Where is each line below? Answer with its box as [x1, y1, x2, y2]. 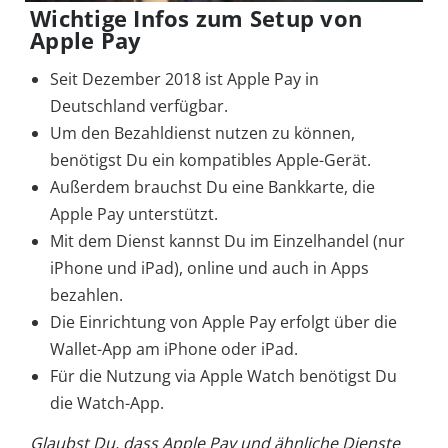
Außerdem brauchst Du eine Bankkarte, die [50, 176, 375, 199]
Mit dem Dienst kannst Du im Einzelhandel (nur [50, 230, 405, 253]
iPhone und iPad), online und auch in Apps [50, 257, 369, 280]
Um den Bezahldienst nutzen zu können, [50, 122, 355, 145]
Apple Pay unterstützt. [50, 203, 218, 226]
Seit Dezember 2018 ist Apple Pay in [50, 68, 319, 91]
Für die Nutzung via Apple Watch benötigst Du [50, 365, 397, 388]
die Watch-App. [50, 392, 164, 415]
